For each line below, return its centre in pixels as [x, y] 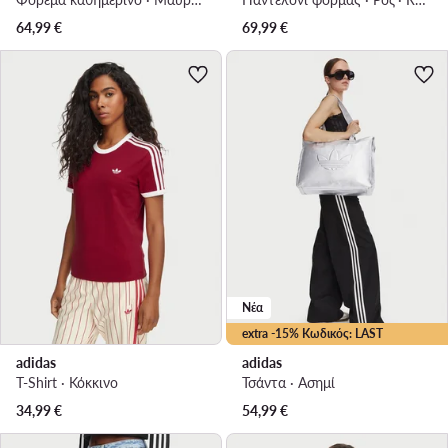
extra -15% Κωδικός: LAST [312, 334]
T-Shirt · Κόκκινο [67, 383]
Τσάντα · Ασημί [288, 383]
